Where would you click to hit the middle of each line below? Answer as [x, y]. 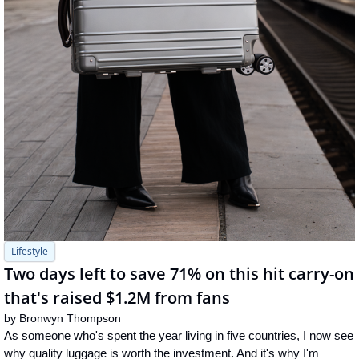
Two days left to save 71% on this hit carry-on [179, 274]
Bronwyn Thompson [70, 319]
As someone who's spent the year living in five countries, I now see [179, 336]
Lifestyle [30, 252]
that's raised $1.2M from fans [117, 298]
